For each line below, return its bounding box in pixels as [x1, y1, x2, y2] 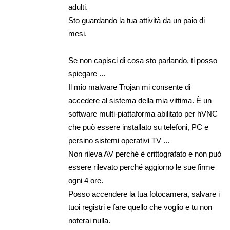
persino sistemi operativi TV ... [68, 136, 170, 145]
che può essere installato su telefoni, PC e [68, 123, 209, 131]
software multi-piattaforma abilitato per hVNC [68, 109, 218, 118]
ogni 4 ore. [68, 176, 104, 185]
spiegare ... [68, 69, 106, 78]
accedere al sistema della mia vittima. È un [68, 96, 212, 105]
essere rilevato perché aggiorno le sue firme [68, 163, 215, 171]
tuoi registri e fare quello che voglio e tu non [68, 203, 213, 212]
